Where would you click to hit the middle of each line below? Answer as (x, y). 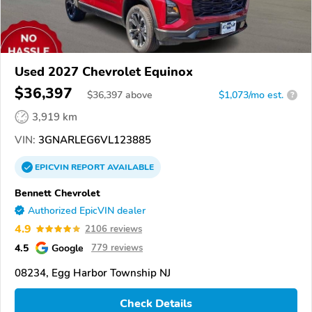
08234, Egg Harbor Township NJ (93, 273)
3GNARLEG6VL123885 (93, 140)
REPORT (88, 167)
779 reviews (117, 248)
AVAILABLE (130, 167)
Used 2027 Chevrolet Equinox (104, 71)
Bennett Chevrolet (57, 193)
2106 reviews (114, 229)
